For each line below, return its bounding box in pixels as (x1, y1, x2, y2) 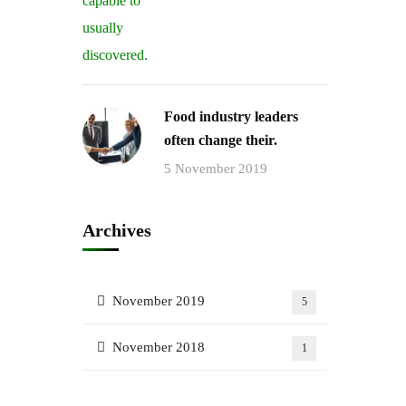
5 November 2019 (164, 161, 267, 176)
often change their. (164, 132, 277, 148)
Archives (82, 220, 151, 240)
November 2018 (112, 340, 205, 354)
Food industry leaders (164, 109, 298, 124)
